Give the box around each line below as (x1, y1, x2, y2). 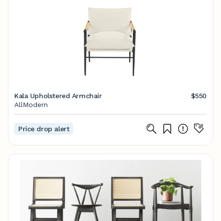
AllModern (14, 101, 48, 109)
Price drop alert (18, 125, 70, 133)
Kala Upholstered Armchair (14, 92, 102, 100)
